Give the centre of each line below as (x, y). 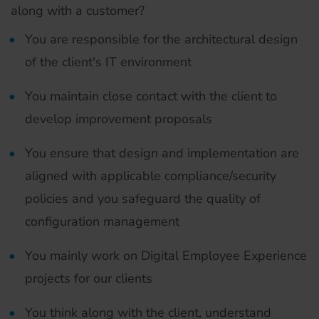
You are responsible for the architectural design (161, 39)
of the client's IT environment (108, 62)
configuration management (102, 221)
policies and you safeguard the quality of (143, 199)
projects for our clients (89, 278)
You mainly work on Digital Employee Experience (166, 256)
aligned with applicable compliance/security (151, 176)
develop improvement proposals (119, 119)
